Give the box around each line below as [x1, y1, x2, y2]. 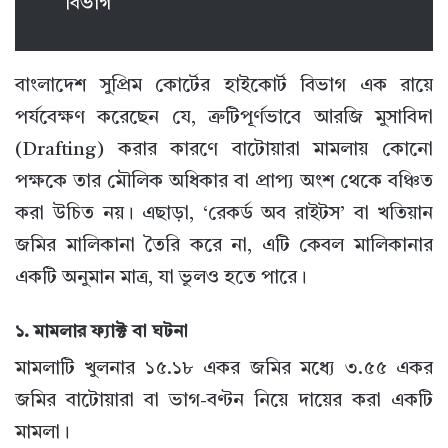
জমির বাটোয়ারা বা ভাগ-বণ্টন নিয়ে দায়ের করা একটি [15, 392, 433, 412]
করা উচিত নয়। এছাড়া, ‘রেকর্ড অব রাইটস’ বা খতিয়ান [15, 205, 433, 225]
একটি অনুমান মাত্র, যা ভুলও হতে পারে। [15, 269, 307, 289]
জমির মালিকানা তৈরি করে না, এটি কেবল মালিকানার [15, 237, 433, 257]
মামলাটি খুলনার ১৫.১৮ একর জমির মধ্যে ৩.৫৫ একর [15, 360, 433, 380]
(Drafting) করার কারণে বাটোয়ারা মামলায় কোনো [15, 141, 433, 161]
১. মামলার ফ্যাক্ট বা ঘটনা [15, 323, 188, 342]
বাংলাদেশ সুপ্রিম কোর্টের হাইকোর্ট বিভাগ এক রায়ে [15, 77, 433, 97]
